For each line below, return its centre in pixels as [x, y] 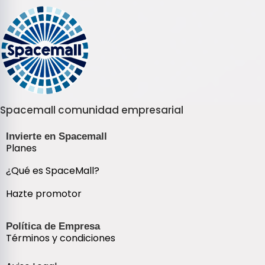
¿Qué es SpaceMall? [53, 171]
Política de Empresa [53, 226]
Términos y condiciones [61, 238]
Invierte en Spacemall [56, 136]
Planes [21, 148]
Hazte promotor [44, 193]
